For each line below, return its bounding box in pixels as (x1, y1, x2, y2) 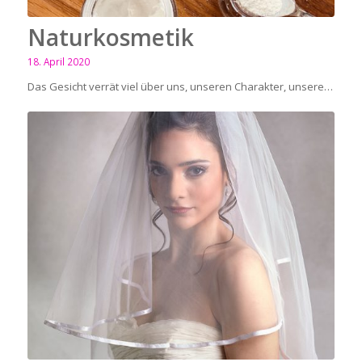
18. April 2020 (27, 54, 90, 68)
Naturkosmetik (27, 21, 194, 53)
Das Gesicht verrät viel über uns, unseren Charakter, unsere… (27, 78, 333, 94)
